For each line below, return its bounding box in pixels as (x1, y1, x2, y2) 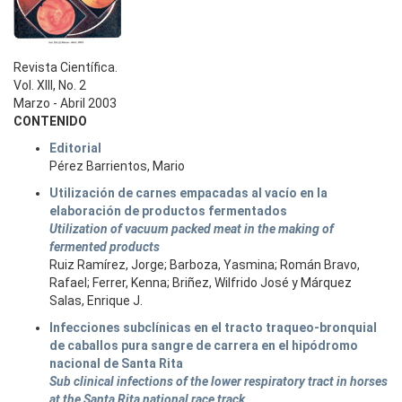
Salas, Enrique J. (49, 293, 143, 308)
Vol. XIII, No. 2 (13, 78, 86, 92)
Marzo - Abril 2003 (13, 96, 117, 110)
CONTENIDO (13, 114, 87, 128)
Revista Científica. (13, 60, 118, 74)
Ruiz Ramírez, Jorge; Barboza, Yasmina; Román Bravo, (49, 258, 360, 272)
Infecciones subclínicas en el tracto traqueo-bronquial (49, 320, 377, 335)
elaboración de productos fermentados (49, 204, 287, 218)
